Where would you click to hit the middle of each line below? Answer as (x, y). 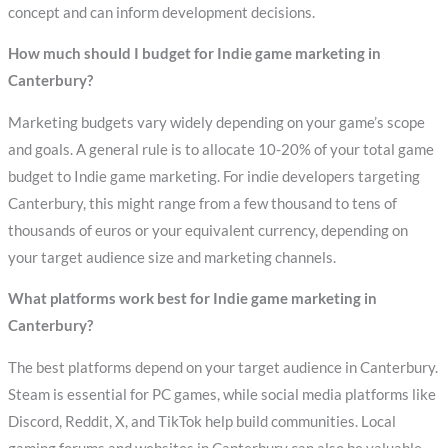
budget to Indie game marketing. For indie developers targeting (213, 176)
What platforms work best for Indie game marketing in (192, 299)
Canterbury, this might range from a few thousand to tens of (202, 203)
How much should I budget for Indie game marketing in (194, 54)
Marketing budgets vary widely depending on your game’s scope (216, 122)
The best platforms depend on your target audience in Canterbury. (222, 367)
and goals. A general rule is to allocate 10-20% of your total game (220, 149)
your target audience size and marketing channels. (171, 257)
